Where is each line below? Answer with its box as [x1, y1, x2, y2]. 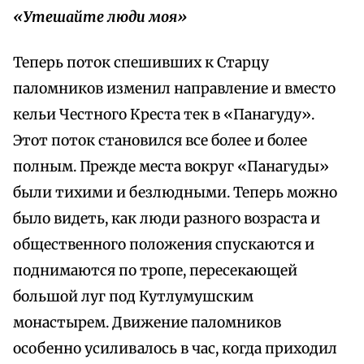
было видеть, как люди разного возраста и [13, 210, 320, 228]
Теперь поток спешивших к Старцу [13, 54, 269, 72]
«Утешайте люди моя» [13, 8, 187, 27]
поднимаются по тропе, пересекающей [13, 262, 297, 280]
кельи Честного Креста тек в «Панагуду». [13, 106, 314, 124]
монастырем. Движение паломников [13, 314, 281, 332]
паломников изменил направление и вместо [13, 80, 336, 98]
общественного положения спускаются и [13, 236, 314, 254]
